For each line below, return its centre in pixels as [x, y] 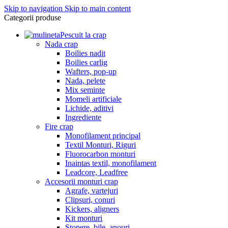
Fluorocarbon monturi [100, 154]
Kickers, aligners [92, 209]
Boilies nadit [85, 53]
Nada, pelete [85, 81]
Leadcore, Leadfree [96, 172]
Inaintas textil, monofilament [111, 163]
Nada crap [61, 44]
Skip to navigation [34, 8]
